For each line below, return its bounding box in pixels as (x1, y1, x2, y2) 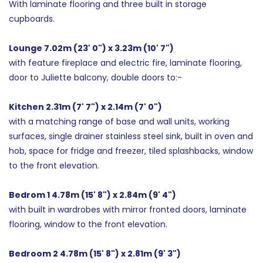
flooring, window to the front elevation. (9, 218, 167, 230)
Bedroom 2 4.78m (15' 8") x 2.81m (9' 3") (9, 247, 181, 259)
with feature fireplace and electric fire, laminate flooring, (9, 56, 242, 69)
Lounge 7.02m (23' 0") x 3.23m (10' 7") (9, 42, 174, 54)
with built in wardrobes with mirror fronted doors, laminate (9, 203, 247, 215)
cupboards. (9, 12, 55, 25)
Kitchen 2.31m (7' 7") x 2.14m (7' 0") (9, 100, 162, 113)
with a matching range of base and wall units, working (9, 115, 230, 127)
